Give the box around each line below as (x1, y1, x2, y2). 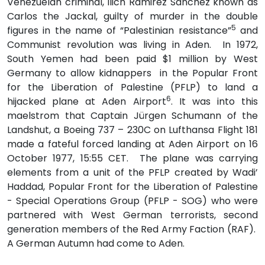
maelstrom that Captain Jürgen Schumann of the (7, 108, 258, 122)
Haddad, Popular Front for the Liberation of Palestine (7, 179, 258, 193)
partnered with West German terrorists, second (7, 208, 258, 222)
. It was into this (170, 94, 258, 108)
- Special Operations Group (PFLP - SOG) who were (7, 193, 258, 208)
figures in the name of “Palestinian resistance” (7, 23, 231, 37)
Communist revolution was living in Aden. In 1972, (7, 37, 258, 51)
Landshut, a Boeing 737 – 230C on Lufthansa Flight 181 (7, 122, 258, 137)
